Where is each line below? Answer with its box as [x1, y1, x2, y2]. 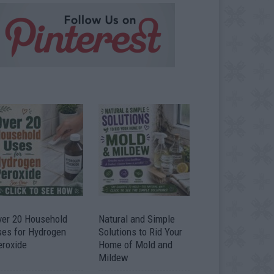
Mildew [98, 251, 128, 264]
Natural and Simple [98, 212, 175, 225]
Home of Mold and [98, 238, 172, 251]
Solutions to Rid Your [98, 225, 182, 238]
